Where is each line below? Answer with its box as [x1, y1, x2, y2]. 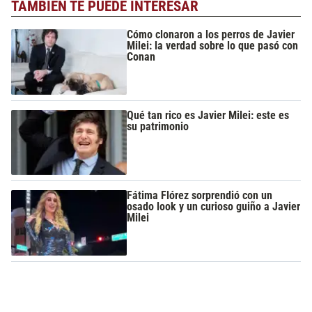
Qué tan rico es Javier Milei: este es [127, 108, 290, 122]
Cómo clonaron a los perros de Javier [127, 28, 295, 42]
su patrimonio [127, 119, 189, 133]
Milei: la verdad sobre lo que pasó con [127, 39, 299, 53]
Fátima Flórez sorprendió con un [127, 189, 273, 203]
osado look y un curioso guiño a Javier [127, 200, 301, 214]
